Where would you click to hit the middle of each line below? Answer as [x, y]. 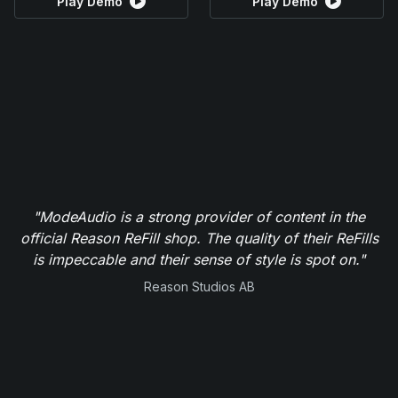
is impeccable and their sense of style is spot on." [199, 259]
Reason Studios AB [199, 286]
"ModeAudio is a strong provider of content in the [199, 216]
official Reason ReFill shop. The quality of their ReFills [199, 238]
